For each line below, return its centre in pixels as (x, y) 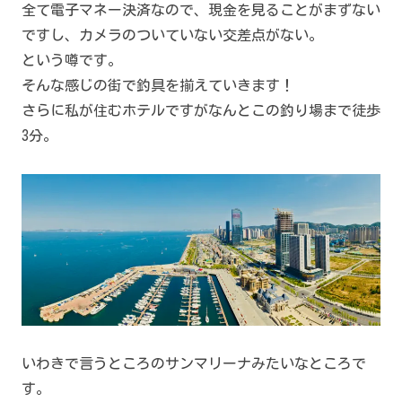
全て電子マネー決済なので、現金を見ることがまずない (201, 10)
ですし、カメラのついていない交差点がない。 (172, 35)
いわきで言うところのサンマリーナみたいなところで (194, 364)
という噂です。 (72, 61)
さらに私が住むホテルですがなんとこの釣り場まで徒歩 (201, 111)
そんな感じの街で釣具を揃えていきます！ (158, 86)
